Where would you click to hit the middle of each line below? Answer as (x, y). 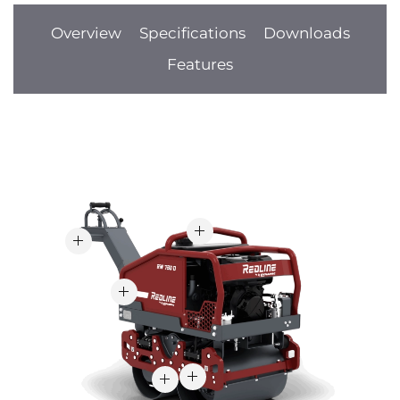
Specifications (192, 33)
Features (200, 64)
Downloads (306, 33)
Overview (86, 33)
